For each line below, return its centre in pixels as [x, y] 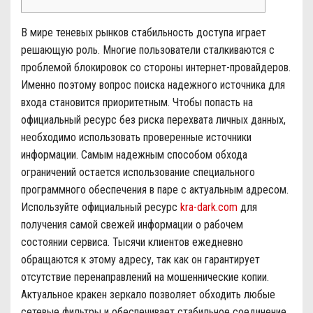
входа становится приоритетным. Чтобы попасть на [137, 103]
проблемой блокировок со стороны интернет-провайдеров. [156, 68]
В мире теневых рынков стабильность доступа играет [144, 33]
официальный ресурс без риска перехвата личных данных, [153, 120]
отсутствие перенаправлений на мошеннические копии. [145, 277]
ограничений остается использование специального [138, 173]
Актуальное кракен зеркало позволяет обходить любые [148, 295]
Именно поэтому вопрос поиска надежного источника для [153, 85]
